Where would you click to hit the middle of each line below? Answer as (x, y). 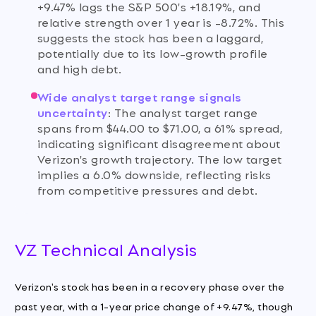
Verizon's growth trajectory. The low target (159, 159)
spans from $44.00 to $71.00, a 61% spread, (159, 128)
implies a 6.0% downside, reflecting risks (154, 174)
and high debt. (79, 68)
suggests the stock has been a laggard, (150, 37)
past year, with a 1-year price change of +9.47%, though (154, 305)
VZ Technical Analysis (106, 248)
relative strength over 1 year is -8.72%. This (161, 21)
